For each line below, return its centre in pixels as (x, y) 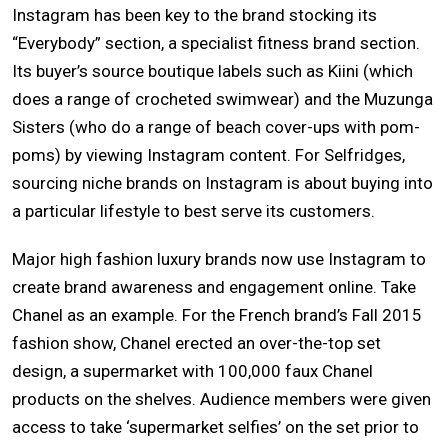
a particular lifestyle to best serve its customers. (193, 211)
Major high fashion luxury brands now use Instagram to (219, 259)
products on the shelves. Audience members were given (221, 399)
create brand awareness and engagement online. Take (214, 287)
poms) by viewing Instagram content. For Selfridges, (208, 155)
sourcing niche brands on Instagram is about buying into (222, 183)
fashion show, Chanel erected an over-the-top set (196, 343)
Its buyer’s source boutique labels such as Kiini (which (212, 71)
